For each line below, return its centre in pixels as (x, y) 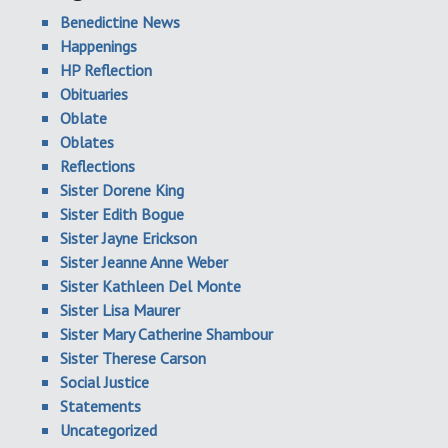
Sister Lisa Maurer (120, 310)
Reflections (97, 166)
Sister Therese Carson (133, 358)
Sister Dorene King (122, 190)
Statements (100, 406)
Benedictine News (120, 22)
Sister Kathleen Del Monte (150, 286)
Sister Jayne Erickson (128, 238)
